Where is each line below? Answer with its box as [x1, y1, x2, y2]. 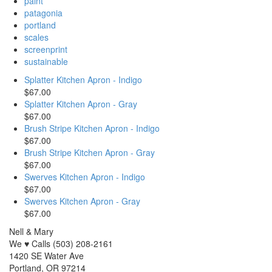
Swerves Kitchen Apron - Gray [24, 195, 140, 207]
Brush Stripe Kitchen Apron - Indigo [24, 122, 160, 134]
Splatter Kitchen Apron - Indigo [24, 73, 142, 86]
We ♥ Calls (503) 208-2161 [9, 237, 113, 250]
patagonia [24, 7, 63, 19]
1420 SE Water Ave [9, 250, 84, 262]
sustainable [24, 55, 68, 67]
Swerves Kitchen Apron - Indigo [24, 171, 145, 183]
